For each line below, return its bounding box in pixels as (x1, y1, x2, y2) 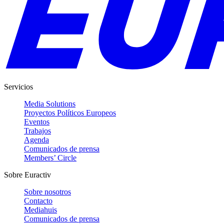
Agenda (24, 135, 49, 144)
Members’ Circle (24, 153, 76, 162)
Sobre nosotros (24, 187, 71, 196)
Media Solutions (24, 99, 75, 108)
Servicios (4, 82, 33, 91)
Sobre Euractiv (4, 170, 51, 179)
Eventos (24, 117, 49, 126)
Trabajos (24, 126, 51, 135)
